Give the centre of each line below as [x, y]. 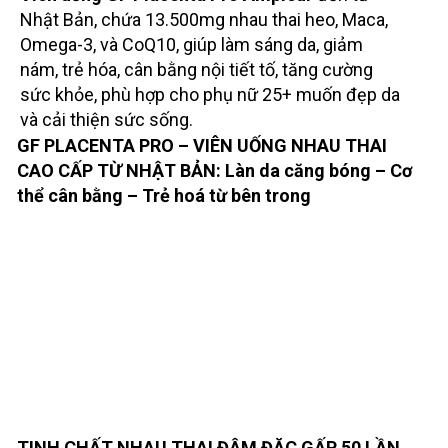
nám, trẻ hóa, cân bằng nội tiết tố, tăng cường [196, 69]
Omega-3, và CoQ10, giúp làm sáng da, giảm [191, 44]
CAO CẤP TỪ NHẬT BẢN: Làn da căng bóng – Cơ [214, 170]
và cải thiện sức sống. [106, 119]
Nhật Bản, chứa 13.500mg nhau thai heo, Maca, [203, 19]
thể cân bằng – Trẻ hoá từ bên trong [163, 195]
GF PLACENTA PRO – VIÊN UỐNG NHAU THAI [201, 145]
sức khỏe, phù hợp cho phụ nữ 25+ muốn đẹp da [209, 94]
